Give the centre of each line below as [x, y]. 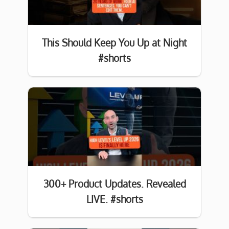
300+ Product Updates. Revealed [114, 184]
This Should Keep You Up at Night [114, 43]
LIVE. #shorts [114, 199]
